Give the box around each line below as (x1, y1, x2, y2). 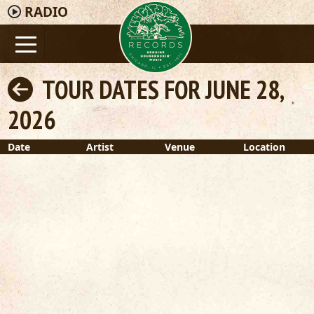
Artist (86, 140, 114, 153)
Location (243, 140, 285, 153)
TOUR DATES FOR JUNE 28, (37, 73, 283, 106)
